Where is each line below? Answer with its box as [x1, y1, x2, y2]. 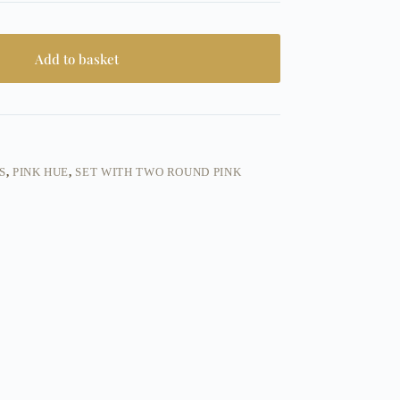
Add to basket [35, 49, 120, 68]
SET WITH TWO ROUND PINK [75, 165, 242, 179]
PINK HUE [12, 165, 70, 179]
